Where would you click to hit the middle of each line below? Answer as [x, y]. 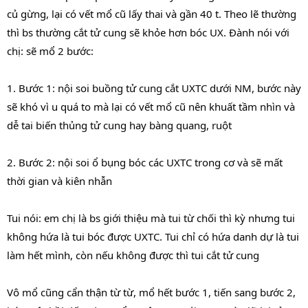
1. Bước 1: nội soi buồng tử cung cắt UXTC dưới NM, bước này [154, 88]
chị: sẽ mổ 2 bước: [50, 51]
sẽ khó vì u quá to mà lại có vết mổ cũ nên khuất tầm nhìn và [151, 106]
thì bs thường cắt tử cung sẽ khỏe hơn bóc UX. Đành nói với [148, 32]
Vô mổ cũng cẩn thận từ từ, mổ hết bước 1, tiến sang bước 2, [151, 292]
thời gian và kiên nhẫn [59, 180]
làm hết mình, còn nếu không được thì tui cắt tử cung [133, 255]
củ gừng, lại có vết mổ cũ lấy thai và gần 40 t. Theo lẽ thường [152, 13]
